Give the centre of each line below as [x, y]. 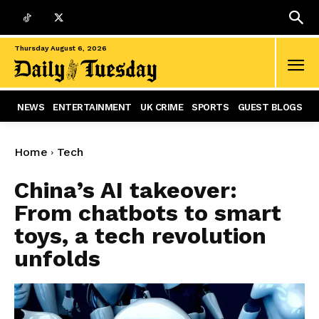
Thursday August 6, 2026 [61, 48]
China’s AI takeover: [126, 190]
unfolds [57, 259]
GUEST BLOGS [270, 108]
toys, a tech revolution [140, 236]
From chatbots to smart [148, 213]
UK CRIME [162, 108]
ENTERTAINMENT [92, 108]
